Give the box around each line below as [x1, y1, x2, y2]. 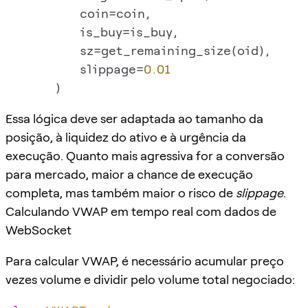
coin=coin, [5, 5, 151, 21]
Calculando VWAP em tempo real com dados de [5, 203, 276, 219]
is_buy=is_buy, [5, 24, 178, 39]
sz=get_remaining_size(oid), [5, 43, 270, 58]
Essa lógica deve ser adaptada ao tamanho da [5, 111, 263, 126]
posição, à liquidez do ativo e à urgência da [5, 129, 246, 144]
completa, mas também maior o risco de [5, 185, 236, 200]
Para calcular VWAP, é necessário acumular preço [5, 253, 284, 268]
